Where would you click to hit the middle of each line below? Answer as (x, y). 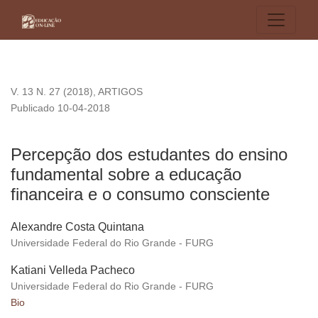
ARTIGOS (120, 92)
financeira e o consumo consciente (140, 194)
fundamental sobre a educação (126, 175)
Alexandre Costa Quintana (77, 227)
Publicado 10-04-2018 (60, 108)
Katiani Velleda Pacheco (73, 270)
